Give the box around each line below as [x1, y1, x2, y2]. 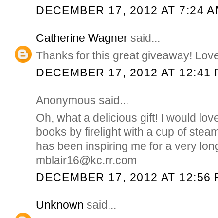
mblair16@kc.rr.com [36, 154, 137, 167]
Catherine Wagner [36, 32, 128, 45]
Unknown [36, 198, 84, 211]
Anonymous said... [36, 93, 129, 107]
